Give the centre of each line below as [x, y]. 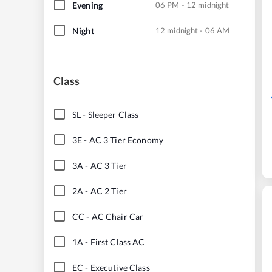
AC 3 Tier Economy [126, 140]
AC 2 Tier [108, 191]
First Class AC [117, 242]
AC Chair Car [117, 216]
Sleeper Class [113, 114]
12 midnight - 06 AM [193, 30]
